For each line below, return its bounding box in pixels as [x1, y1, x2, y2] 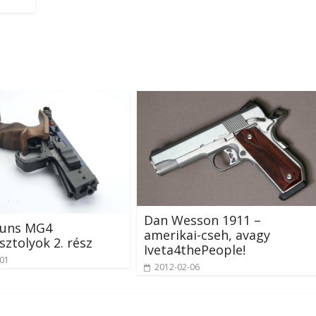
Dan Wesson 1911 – [144, 212, 261, 229]
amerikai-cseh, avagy [144, 226, 270, 244]
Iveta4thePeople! [144, 241, 245, 259]
